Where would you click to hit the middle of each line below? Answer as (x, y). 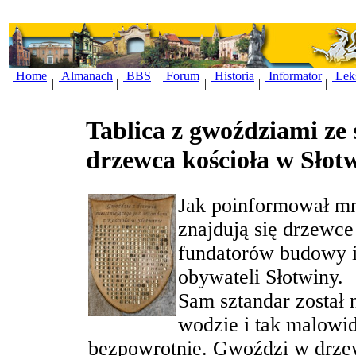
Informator (294, 76)
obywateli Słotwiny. (261, 277)
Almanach (86, 76)
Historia (233, 76)
